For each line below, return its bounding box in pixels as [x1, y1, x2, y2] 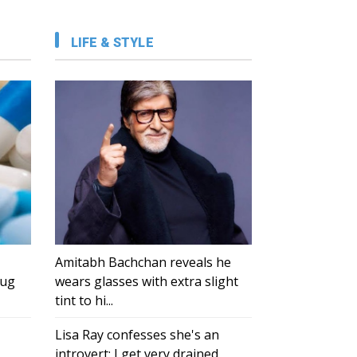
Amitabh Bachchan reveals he [54, 253, 231, 272]
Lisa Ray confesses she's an [54, 326, 219, 344]
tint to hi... [54, 292, 113, 310]
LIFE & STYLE [70, 35, 154, 51]
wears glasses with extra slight [54, 273, 238, 291]
